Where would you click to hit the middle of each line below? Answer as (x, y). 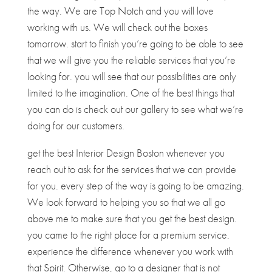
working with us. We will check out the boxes (117, 27)
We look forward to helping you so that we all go (126, 202)
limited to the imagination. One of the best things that (131, 93)
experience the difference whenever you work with (130, 251)
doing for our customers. (76, 126)
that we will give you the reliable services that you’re (131, 60)
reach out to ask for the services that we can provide (131, 169)
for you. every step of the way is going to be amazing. (135, 186)
